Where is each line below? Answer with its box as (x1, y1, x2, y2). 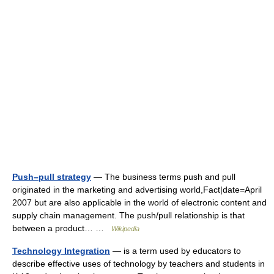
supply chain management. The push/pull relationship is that (12, 210, 245, 220)
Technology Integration (12, 246, 110, 256)
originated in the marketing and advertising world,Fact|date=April (12, 185, 262, 194)
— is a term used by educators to (110, 246, 241, 256)
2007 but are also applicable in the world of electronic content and (12, 198, 267, 207)
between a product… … (12, 223, 111, 233)
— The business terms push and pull (91, 172, 235, 182)
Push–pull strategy (12, 172, 91, 182)
